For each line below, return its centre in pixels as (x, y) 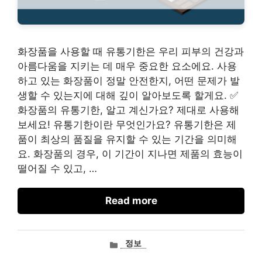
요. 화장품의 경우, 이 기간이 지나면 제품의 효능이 (130, 154)
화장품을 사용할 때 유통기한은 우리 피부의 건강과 (131, 51)
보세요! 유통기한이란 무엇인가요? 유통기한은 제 (127, 124)
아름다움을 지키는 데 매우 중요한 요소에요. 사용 (127, 66)
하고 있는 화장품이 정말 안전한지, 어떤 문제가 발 (129, 80)
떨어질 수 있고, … (57, 168)
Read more (131, 200)
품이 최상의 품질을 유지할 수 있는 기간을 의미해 (127, 139)
